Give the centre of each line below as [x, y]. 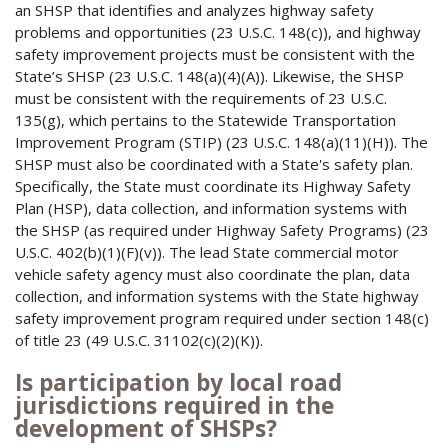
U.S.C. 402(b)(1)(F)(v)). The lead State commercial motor [207, 252]
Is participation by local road [178, 383]
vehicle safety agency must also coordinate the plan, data [212, 274]
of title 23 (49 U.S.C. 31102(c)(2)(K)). [139, 340]
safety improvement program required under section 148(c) [222, 318]
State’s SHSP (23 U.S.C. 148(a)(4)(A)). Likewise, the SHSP [209, 76]
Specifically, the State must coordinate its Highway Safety [213, 186]
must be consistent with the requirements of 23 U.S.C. [201, 98]
